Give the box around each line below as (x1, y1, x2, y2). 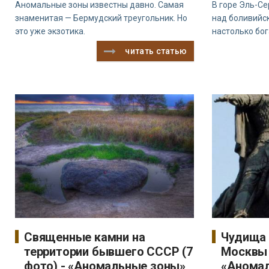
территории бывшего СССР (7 (24, 244, 193, 259)
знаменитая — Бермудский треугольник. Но (15, 13, 187, 23)
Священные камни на (24, 230, 145, 245)
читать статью (125, 46, 187, 56)
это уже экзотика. (15, 26, 85, 36)
